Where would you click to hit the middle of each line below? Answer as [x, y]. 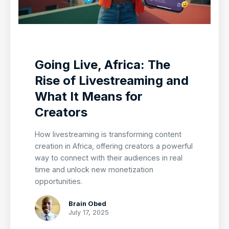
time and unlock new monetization [94, 170]
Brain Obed [87, 204]
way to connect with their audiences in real [109, 158]
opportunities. [59, 181]
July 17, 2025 [89, 213]
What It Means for [89, 97]
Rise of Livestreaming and [112, 81]
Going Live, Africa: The [102, 65]
